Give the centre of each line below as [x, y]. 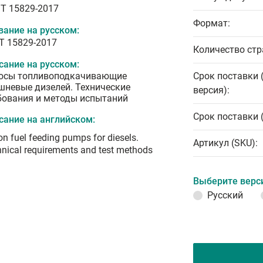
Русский [225, 195]
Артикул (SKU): [225, 143]
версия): [211, 90]
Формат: [212, 23]
